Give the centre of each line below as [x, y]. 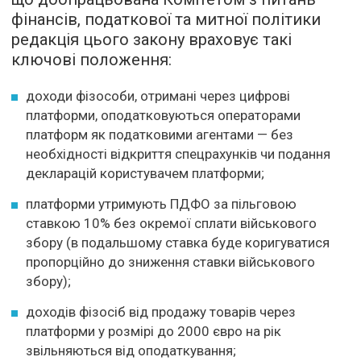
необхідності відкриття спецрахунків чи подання [178, 154]
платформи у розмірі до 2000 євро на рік [154, 331]
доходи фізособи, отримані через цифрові [158, 95]
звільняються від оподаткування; [131, 350]
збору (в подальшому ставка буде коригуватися [178, 242]
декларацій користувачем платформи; [145, 173]
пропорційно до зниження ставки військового [170, 261]
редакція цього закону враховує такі [151, 39]
